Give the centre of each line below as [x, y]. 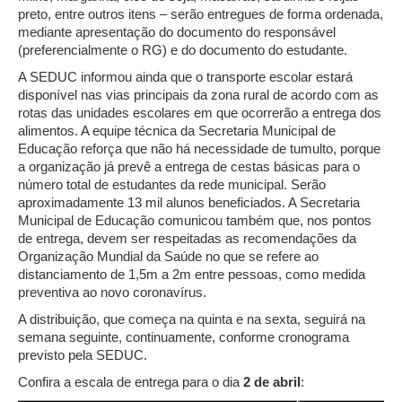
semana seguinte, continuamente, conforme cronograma [184, 337]
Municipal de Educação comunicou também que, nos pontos [195, 221]
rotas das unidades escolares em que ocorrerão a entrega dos [200, 113]
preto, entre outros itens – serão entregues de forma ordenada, [201, 14]
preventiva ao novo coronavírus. [112, 293]
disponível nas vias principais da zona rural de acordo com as [198, 95]
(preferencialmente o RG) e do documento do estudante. [183, 50]
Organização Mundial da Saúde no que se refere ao [168, 257]
